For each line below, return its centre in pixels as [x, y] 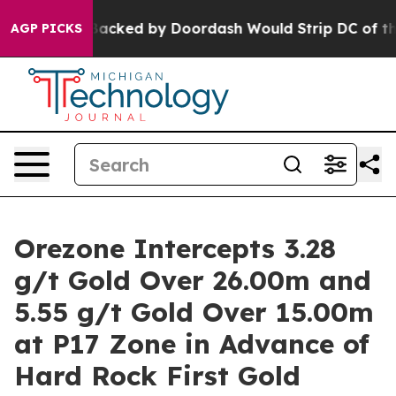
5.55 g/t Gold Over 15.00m [194, 312]
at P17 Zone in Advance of [192, 344]
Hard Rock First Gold [157, 376]
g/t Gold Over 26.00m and [193, 280]
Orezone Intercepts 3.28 [175, 248]
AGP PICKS [46, 28]
